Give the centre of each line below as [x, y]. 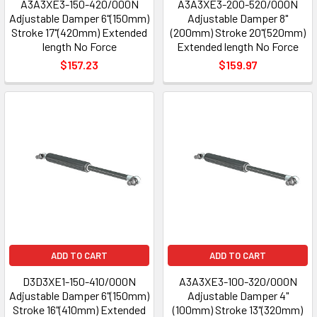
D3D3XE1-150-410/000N [79, 281]
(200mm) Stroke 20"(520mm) [238, 32]
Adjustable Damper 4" [238, 295]
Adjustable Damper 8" [238, 18]
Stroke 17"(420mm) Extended [79, 32]
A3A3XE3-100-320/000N [238, 281]
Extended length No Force [238, 46]
